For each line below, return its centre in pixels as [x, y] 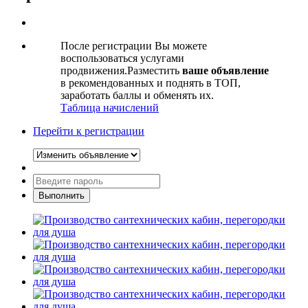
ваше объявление [225, 71]
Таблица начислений [110, 108]
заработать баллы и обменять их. [137, 96]
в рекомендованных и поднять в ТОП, [151, 83]
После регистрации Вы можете [134, 46]
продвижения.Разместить [121, 71]
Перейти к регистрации [89, 131]
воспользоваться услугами [122, 58]
